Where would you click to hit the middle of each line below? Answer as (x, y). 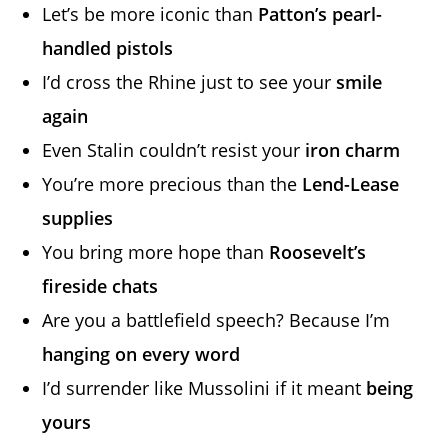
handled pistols (108, 47)
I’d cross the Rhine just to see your (189, 81)
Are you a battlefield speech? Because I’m (216, 319)
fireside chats (100, 285)
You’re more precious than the (172, 183)
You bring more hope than (156, 251)
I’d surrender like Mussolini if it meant (204, 387)
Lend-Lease (351, 183)
